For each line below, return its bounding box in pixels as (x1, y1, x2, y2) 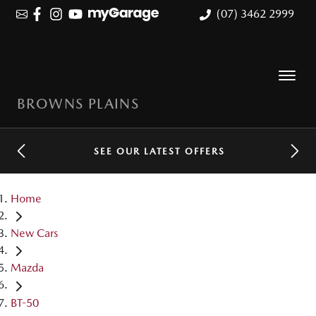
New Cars (11, 226, 58, 241)
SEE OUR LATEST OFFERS (94, 146, 225, 157)
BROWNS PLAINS (17, 95, 140, 112)
